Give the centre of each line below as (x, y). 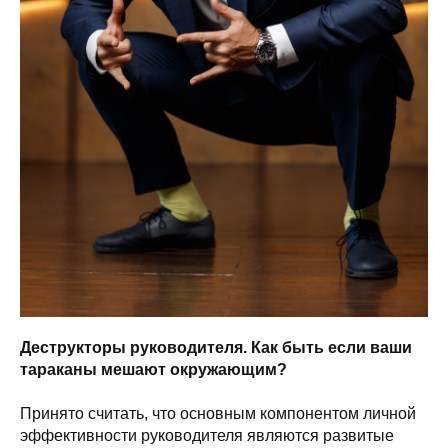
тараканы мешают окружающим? (153, 369)
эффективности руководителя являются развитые (207, 435)
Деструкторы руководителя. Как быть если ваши (216, 347)
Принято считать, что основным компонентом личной (218, 413)
